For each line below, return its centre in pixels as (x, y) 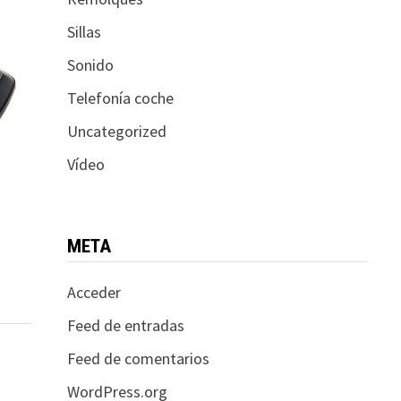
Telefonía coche (120, 98)
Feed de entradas (125, 325)
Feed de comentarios (138, 358)
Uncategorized (116, 131)
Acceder (94, 292)
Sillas (84, 32)
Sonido (90, 65)
